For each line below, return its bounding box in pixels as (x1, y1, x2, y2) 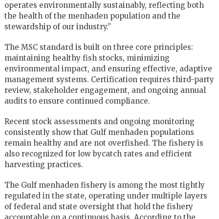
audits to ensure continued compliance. (4, 96, 150, 106)
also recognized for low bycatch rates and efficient (4, 149, 192, 158)
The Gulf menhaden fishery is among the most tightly (4, 180, 205, 190)
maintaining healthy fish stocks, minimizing (4, 53, 170, 63)
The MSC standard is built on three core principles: (4, 42, 193, 52)
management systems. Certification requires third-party (4, 74, 214, 84)
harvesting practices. (4, 159, 83, 169)
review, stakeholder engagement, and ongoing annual (4, 85, 206, 95)
